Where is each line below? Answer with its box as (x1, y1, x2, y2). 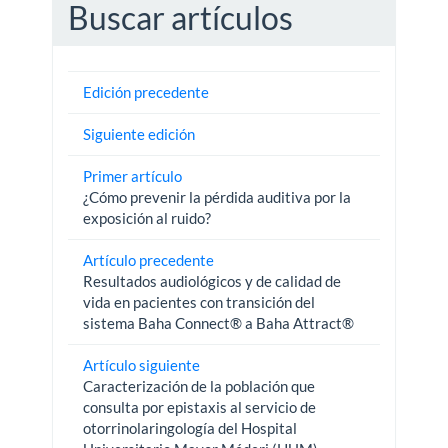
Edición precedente (83, 83, 210, 102)
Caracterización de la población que (83, 377, 316, 396)
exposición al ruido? (83, 209, 212, 228)
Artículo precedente (83, 251, 215, 270)
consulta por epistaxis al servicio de (83, 398, 317, 417)
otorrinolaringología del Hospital (83, 419, 298, 438)
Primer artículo (83, 167, 183, 186)
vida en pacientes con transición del (83, 293, 316, 312)
